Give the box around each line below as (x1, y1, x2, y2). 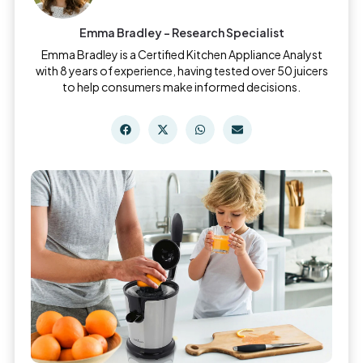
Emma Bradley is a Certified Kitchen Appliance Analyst (41, 47, 322, 62)
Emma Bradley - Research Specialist (79, 25, 284, 41)
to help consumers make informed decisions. (62, 79, 301, 95)
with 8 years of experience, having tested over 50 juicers (35, 63, 328, 79)
